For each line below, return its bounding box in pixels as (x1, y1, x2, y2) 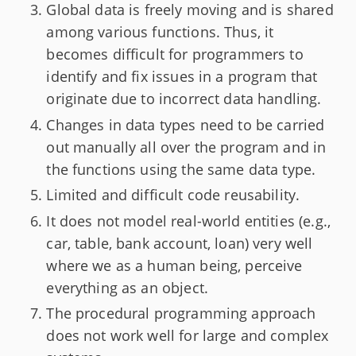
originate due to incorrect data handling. (46, 89, 322, 109)
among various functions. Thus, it (46, 22, 274, 42)
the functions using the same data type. (46, 159, 316, 179)
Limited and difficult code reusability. (46, 185, 300, 205)
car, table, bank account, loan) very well (46, 233, 313, 253)
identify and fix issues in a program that (46, 67, 318, 87)
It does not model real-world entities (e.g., (46, 211, 331, 230)
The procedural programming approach (46, 304, 316, 323)
